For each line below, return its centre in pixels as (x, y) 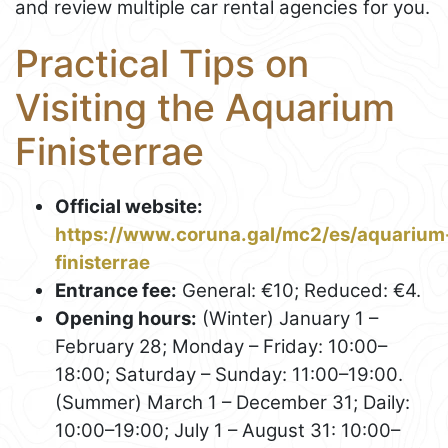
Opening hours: (126, 318)
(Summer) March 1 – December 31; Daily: (232, 402)
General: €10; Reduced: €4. (299, 290)
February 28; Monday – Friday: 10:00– (221, 346)
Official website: (129, 206)
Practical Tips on (162, 64)
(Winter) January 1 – (287, 318)
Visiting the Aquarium (205, 108)
